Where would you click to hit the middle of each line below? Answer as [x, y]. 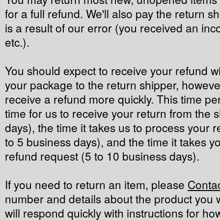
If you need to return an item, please [96, 184]
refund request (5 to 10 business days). [102, 156]
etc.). [17, 42]
